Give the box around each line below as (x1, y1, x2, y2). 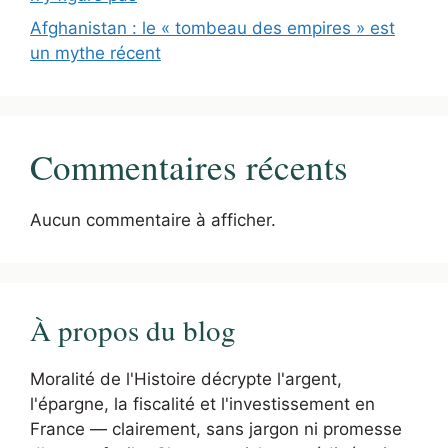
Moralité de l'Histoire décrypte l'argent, (30, 369, 342, 390)
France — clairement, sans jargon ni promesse (30, 419, 402, 440)
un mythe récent (30, 43, 161, 64)
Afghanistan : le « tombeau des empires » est (30, 18, 395, 39)
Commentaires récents (30, 143, 348, 191)
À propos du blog (30, 310, 236, 350)
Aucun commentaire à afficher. (30, 210, 276, 231)
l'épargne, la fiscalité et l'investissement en (30, 394, 375, 415)
